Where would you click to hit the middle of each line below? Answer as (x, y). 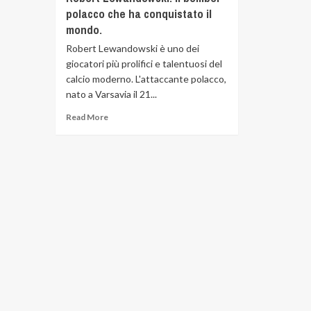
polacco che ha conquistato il (138, 14)
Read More (87, 117)
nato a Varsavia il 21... (111, 94)
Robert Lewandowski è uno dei (132, 48)
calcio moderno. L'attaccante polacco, (146, 79)
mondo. (84, 30)
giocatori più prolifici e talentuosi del (144, 64)
